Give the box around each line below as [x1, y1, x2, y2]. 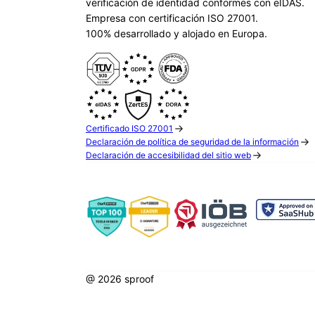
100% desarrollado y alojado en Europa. [86, 27, 267, 40]
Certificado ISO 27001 [86, 123, 173, 134]
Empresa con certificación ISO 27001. [86, 12, 258, 25]
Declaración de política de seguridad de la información [86, 136, 299, 148]
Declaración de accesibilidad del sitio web [86, 150, 251, 161]
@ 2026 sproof [86, 273, 154, 285]
